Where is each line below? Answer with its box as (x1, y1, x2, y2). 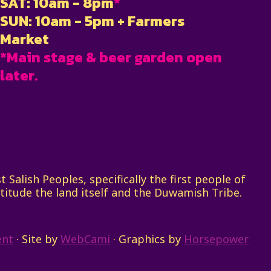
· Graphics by (110, 231, 184, 246)
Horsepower (184, 231, 249, 246)
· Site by (13, 231, 60, 246)
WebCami (60, 231, 110, 246)
